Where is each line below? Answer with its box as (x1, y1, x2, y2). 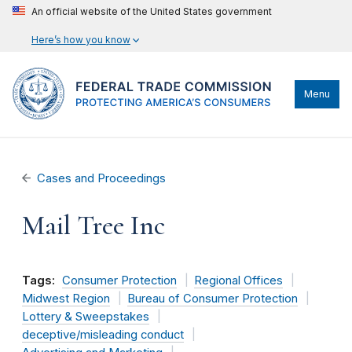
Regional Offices (193, 273, 283, 288)
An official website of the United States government (31, 5, 272, 17)
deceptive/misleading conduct (22, 328, 184, 342)
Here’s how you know (31, 34, 130, 46)
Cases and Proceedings (37, 171, 167, 185)
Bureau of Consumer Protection (126, 291, 298, 306)
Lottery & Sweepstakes (22, 310, 149, 324)
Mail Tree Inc (22, 209, 165, 242)
